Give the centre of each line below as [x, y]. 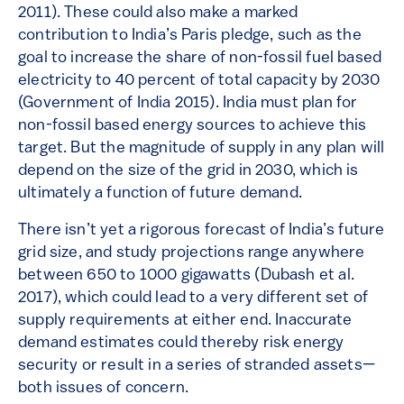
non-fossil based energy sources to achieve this [193, 126]
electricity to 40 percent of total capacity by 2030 [199, 81]
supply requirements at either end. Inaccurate [185, 321]
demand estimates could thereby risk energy [181, 344]
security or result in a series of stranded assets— [197, 366]
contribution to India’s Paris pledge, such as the [190, 36]
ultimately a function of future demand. [162, 194]
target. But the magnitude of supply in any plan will [202, 149]
